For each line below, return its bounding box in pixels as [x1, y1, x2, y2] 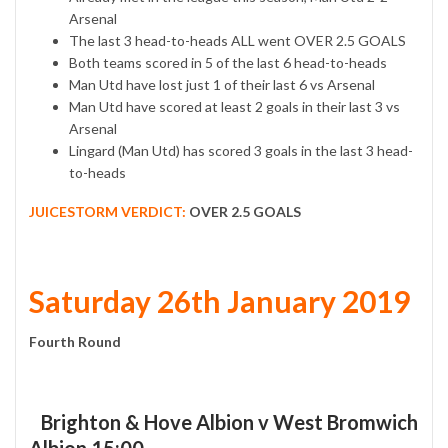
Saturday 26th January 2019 [29, 283, 410, 320]
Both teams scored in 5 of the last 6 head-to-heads [69, 54, 387, 72]
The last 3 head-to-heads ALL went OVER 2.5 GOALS [69, 32, 406, 50]
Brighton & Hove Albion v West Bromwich [29, 410, 418, 435]
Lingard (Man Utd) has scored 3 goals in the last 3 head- [69, 142, 413, 160]
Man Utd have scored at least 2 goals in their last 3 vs [69, 98, 400, 116]
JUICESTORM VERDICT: [29, 203, 186, 221]
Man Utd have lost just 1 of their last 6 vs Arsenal [69, 76, 375, 94]
